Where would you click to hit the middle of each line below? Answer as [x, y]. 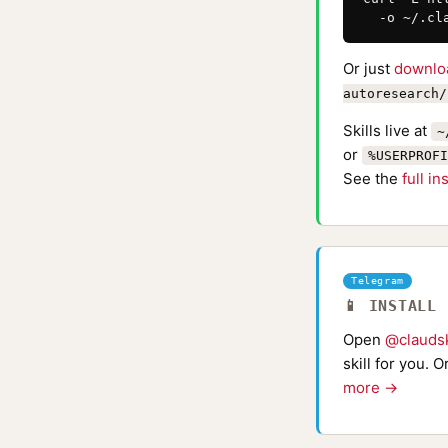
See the [372, 178]
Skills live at [387, 130]
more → [370, 387]
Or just [368, 68]
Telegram [377, 280]
